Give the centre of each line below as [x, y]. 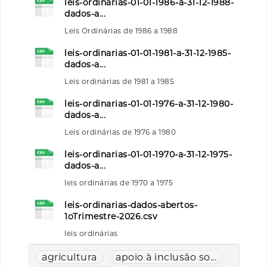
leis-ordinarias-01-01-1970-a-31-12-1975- [148, 154]
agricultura [69, 257]
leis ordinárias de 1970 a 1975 [119, 182]
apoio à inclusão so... [166, 257]
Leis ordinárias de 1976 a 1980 [120, 132]
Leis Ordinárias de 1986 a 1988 [121, 30]
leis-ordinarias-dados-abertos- [131, 205]
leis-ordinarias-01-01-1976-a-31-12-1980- [149, 103]
